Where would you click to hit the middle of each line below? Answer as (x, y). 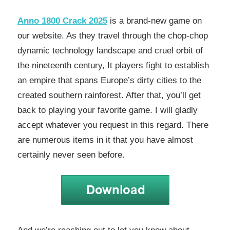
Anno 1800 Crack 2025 (62, 21)
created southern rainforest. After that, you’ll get (109, 95)
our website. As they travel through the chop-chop (113, 35)
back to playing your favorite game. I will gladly (108, 110)
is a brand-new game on (155, 21)
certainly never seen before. (71, 155)
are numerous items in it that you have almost (105, 140)
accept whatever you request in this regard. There (113, 125)
